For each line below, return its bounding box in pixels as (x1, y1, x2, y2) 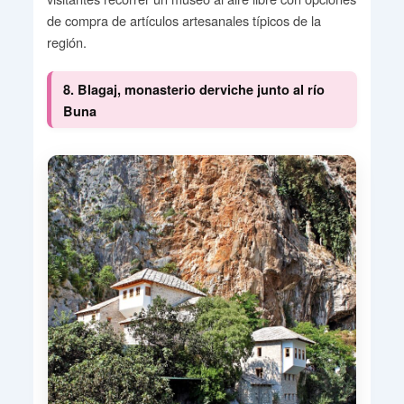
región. (46, 32, 87, 52)
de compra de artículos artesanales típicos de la (46, 11, 321, 31)
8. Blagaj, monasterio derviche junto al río (62, 79, 325, 98)
